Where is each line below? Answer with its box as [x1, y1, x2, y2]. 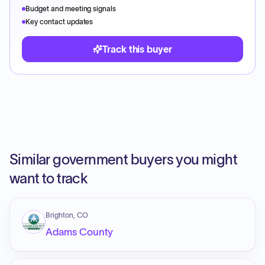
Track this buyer [102, 44, 172, 54]
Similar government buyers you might [9, 151, 237, 167]
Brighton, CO [46, 211, 88, 219]
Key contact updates [25, 18, 93, 25]
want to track [9, 170, 88, 186]
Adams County [46, 227, 113, 237]
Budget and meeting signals [25, 5, 117, 12]
